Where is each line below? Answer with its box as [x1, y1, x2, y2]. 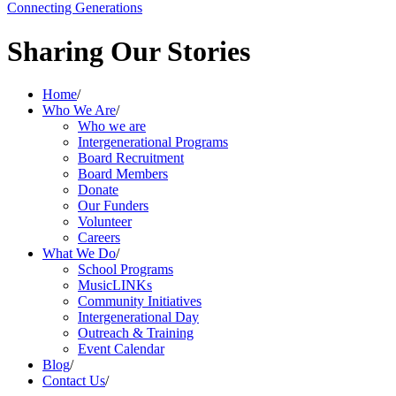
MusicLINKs [78, 278, 152, 293]
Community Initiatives [78, 293, 202, 309]
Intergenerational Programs [78, 134, 228, 150]
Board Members [78, 166, 168, 182]
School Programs [78, 262, 173, 278]
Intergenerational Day [78, 309, 199, 325]
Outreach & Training [78, 325, 194, 341]
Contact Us [42, 373, 105, 389]
